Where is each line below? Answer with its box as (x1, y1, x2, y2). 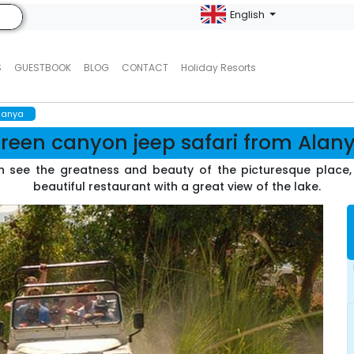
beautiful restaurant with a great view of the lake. (32, 179, 321, 194)
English (230, 8, 268, 21)
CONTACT (121, 61, 168, 74)
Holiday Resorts (180, 61, 256, 74)
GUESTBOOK (13, 61, 71, 74)
